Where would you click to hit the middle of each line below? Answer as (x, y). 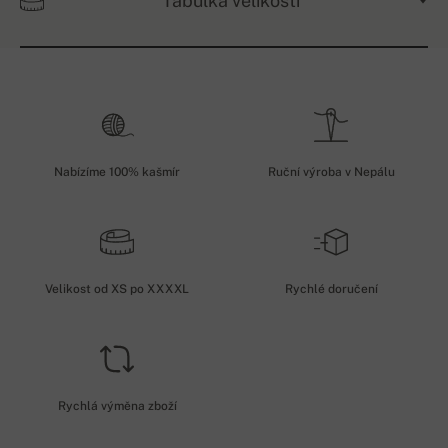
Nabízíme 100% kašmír (117, 172)
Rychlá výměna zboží (117, 406)
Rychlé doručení (331, 289)
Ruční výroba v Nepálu (331, 172)
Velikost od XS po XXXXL (117, 289)
